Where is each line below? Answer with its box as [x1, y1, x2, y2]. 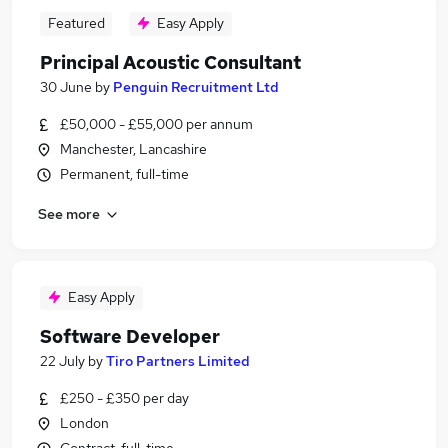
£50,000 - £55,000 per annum [60, 115, 253, 133]
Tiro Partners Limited [106, 352, 250, 370]
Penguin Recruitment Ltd [113, 78, 279, 96]
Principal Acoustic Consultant [40, 51, 301, 74]
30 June [40, 78, 92, 96]
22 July [40, 352, 85, 370]
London [60, 414, 109, 432]
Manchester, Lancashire [60, 140, 207, 158]
